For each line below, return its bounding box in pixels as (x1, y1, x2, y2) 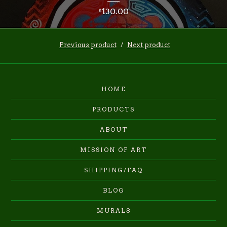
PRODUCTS (92, 105, 135, 113)
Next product (127, 41, 170, 49)
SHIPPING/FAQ (84, 166, 143, 174)
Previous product (59, 41, 117, 49)
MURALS (96, 207, 131, 215)
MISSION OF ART (80, 146, 147, 154)
